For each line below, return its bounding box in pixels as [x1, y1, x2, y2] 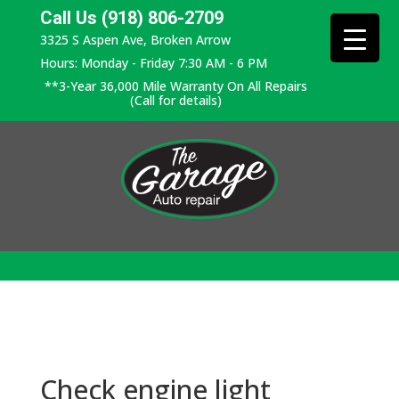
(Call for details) [129, 92, 222, 109]
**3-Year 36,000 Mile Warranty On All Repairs [44, 77, 307, 94]
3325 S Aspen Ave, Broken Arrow [39, 31, 231, 48]
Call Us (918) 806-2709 [39, 7, 224, 28]
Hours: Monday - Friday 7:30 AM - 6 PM [39, 54, 267, 71]
